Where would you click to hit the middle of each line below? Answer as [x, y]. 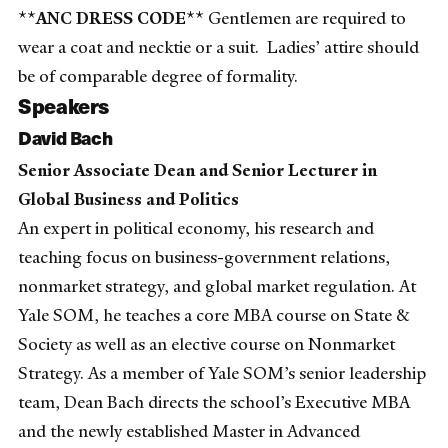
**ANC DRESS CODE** [111, 18]
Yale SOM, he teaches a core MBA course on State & [213, 314]
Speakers [64, 105]
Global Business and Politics [128, 198]
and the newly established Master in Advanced [189, 430]
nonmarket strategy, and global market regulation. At [217, 285]
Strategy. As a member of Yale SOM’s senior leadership [222, 372]
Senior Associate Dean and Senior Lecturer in [197, 169]
